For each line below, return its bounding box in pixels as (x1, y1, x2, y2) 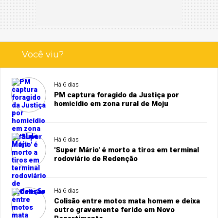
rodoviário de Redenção (54, 154, 138, 163)
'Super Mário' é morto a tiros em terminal (54, 145, 200, 154)
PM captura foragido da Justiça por (54, 90, 180, 99)
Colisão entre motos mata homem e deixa (54, 196, 200, 205)
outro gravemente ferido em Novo (54, 205, 175, 214)
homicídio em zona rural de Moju (54, 99, 169, 108)
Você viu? (21, 49, 64, 60)
